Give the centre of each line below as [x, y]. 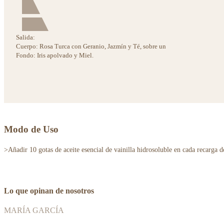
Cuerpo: [28, 46]
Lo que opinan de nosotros [49, 190]
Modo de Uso [31, 129]
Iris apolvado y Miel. [65, 55]
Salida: [25, 37]
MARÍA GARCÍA [34, 210]
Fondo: [26, 55]
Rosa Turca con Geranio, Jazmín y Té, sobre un [103, 46]
